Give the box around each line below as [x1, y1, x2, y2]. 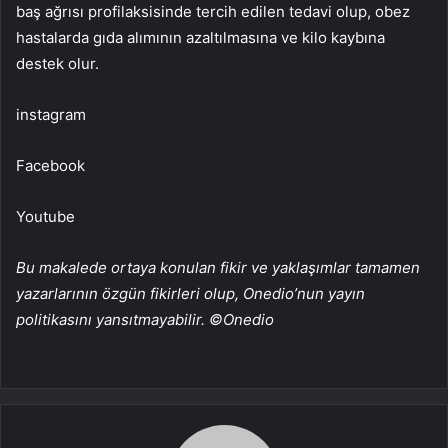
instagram [16, 104, 86, 124]
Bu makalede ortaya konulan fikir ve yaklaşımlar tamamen [16, 257, 420, 277]
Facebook [16, 155, 85, 175]
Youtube [16, 206, 75, 226]
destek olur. [16, 53, 99, 73]
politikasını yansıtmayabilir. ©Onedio [16, 309, 274, 329]
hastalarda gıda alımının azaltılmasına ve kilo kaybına [16, 27, 385, 47]
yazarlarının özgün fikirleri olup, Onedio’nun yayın [16, 283, 365, 303]
